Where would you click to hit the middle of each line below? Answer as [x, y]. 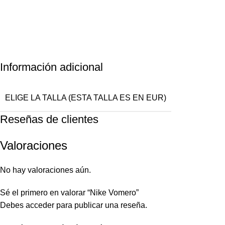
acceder [40, 205]
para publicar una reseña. [101, 205]
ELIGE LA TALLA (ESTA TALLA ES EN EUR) [86, 98]
